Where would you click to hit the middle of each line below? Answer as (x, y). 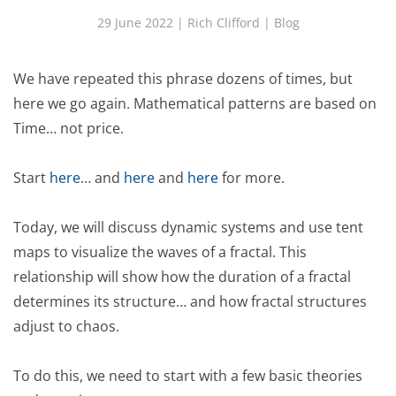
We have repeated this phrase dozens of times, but (183, 78)
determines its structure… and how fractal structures (190, 301)
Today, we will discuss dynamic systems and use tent (188, 227)
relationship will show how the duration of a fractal (182, 276)
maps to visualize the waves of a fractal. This (160, 251)
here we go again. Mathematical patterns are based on (195, 103)
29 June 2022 (135, 22)
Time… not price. (69, 128)
